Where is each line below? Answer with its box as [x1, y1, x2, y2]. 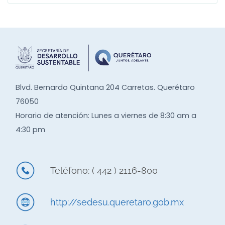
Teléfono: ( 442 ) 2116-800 [50, 165, 158, 176]
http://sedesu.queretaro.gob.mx [50, 197, 184, 208]
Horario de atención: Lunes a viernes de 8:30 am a [16, 110, 196, 121]
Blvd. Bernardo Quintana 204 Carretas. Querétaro [16, 82, 195, 92]
